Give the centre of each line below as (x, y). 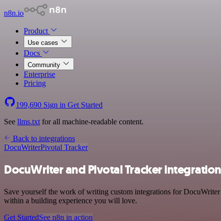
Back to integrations (43, 138)
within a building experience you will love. (71, 200)
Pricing (35, 83)
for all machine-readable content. (92, 122)
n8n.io (14, 13)
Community (45, 65)
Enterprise (39, 74)
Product (37, 31)
